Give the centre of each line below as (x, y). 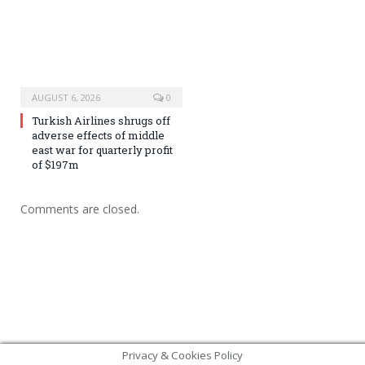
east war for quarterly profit (102, 150)
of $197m (55, 164)
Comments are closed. (80, 209)
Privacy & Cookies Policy (182, 355)
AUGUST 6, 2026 (66, 97)
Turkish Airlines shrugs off (101, 120)
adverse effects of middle (98, 135)
